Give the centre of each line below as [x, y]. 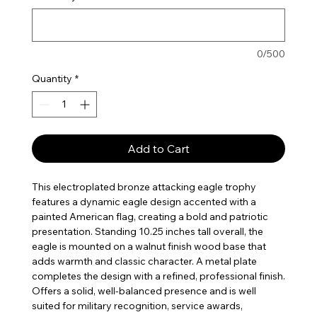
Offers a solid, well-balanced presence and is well [144, 290]
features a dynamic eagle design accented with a [144, 201]
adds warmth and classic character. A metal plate [144, 261]
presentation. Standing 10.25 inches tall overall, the [147, 231]
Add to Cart [158, 148]
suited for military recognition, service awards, [137, 305]
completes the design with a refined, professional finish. [158, 276]
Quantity [52, 78]
